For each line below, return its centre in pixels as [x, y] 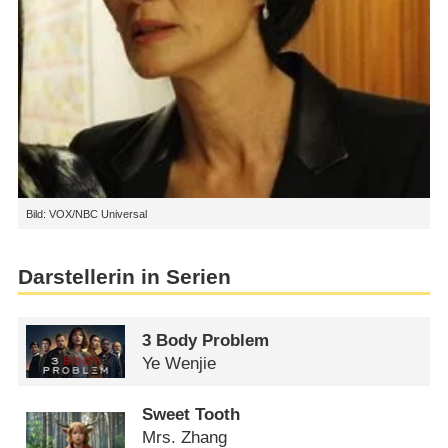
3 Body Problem [206, 340]
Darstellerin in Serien [124, 277]
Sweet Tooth [191, 415]
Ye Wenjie [179, 363]
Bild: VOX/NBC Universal [86, 213]
